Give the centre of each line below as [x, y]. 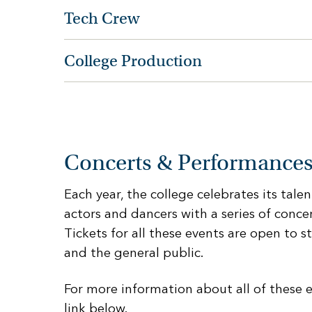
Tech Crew [102, 18]
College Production [133, 61]
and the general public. [134, 253]
